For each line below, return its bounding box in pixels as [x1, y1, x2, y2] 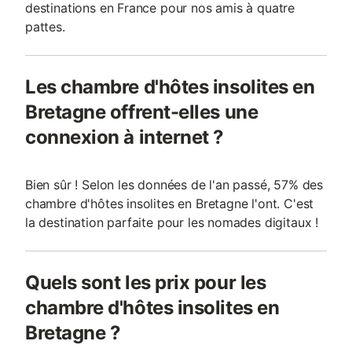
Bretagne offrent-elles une [25, 101, 258, 123]
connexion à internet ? [25, 126, 224, 148]
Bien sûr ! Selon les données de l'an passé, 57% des [25, 177, 324, 192]
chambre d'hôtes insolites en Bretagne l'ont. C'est [25, 196, 314, 211]
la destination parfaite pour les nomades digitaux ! [25, 214, 319, 230]
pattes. [25, 19, 65, 35]
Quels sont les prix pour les [25, 271, 266, 294]
